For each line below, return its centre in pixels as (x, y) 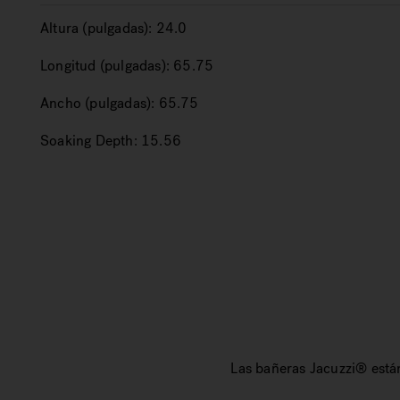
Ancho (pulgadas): (98, 103)
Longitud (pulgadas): (105, 66)
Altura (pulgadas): (96, 28)
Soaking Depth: (89, 141)
